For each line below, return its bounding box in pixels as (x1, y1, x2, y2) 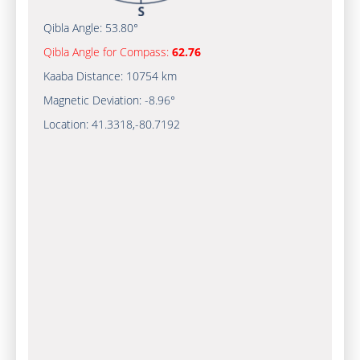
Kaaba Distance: (43, 68, 126, 84)
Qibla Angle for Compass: (43, 44, 172, 59)
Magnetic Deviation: (43, 92, 145, 108)
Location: (43, 117, 92, 132)
